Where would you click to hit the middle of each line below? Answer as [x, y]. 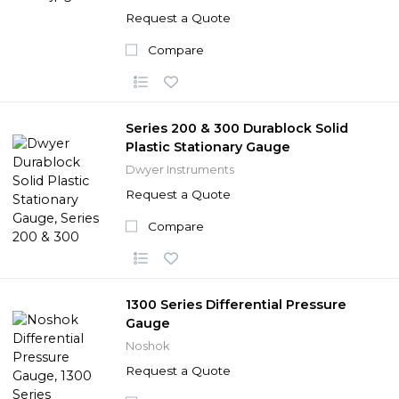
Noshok [147, 346]
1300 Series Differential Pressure [236, 304]
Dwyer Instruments [180, 169]
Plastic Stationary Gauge [208, 147]
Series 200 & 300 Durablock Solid [237, 128]
